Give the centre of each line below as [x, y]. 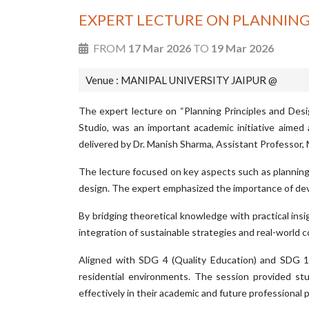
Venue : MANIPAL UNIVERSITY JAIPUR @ [181, 80]
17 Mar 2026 [160, 48]
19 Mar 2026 [242, 48]
